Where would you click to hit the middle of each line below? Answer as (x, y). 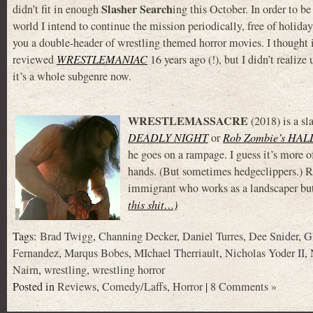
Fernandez (36, 253)
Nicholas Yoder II (265, 253)
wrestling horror (129, 270)
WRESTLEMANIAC (102, 59)
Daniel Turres (213, 236)
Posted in (35, 286)
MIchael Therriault (177, 253)
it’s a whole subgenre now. (72, 76)
